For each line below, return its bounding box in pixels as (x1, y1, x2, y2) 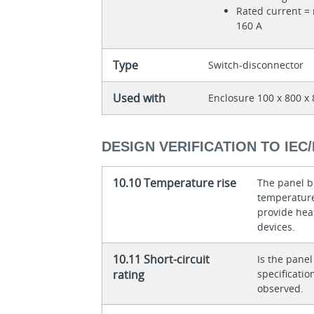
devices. (257, 219, 296, 233)
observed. (257, 281, 304, 295)
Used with (113, 90, 166, 107)
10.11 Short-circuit (113, 251, 210, 267)
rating (113, 266, 145, 282)
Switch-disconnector (208, 58, 304, 72)
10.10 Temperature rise (113, 175, 237, 191)
